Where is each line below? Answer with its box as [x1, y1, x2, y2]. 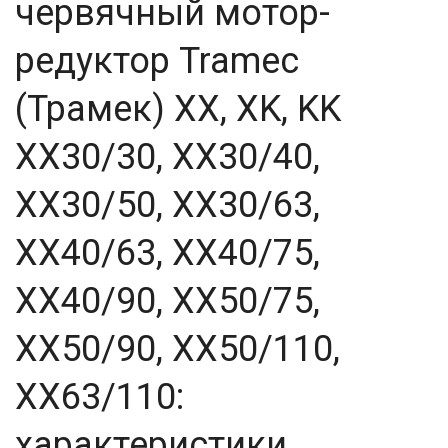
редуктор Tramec [15, 40, 299, 82]
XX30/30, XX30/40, [15, 136, 320, 178]
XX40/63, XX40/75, [15, 232, 320, 274]
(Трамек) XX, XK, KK [15, 88, 341, 130]
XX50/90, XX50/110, [15, 328, 340, 370]
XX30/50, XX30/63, [15, 184, 320, 226]
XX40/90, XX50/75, [15, 280, 320, 322]
